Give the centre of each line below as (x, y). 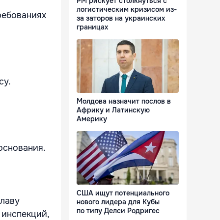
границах (92, 27)
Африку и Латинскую (113, 110)
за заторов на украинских (121, 18)
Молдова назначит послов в (124, 101)
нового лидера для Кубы (118, 202)
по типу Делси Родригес (118, 211)
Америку (92, 119)
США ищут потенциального (123, 193)
